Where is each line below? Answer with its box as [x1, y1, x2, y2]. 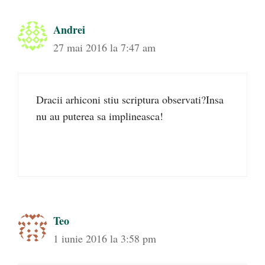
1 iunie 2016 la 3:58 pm [53, 231, 156, 245]
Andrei [53, 22, 85, 37]
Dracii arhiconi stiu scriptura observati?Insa [36, 92, 224, 106]
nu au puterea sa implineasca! [36, 109, 163, 123]
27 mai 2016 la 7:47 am [53, 40, 156, 54]
